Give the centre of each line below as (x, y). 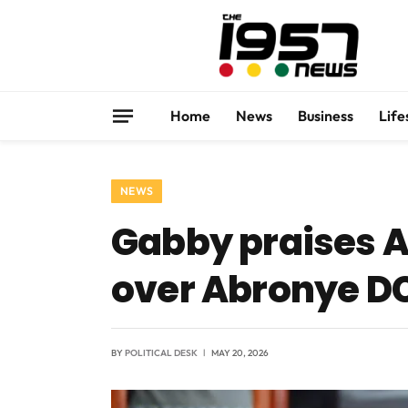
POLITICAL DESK (161, 353)
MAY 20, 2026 (240, 353)
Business (326, 116)
